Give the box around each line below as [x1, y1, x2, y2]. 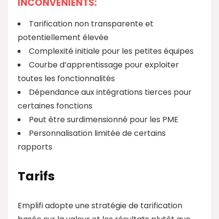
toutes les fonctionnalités [18, 72, 115, 84]
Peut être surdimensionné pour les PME [29, 113, 178, 125]
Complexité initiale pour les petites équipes [29, 45, 194, 57]
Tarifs [18, 167, 55, 185]
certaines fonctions [18, 100, 92, 111]
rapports [18, 141, 52, 153]
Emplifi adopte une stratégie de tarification [18, 199, 182, 211]
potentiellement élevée [18, 31, 109, 43]
